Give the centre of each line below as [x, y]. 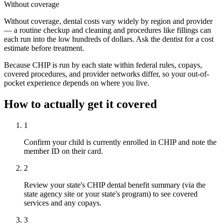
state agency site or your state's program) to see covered [111, 194]
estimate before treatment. [44, 48]
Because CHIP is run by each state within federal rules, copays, [103, 65]
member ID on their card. [63, 151]
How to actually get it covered [80, 104]
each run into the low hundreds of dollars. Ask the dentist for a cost [109, 39]
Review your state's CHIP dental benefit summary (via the [115, 185]
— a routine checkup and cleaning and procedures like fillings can [108, 30]
